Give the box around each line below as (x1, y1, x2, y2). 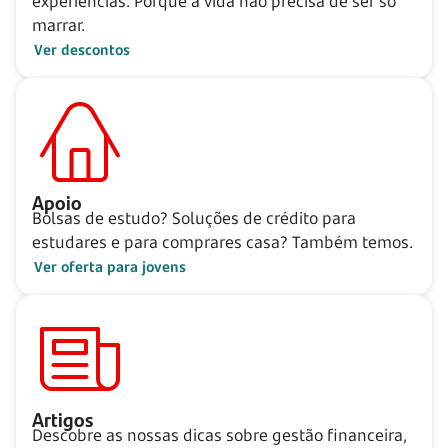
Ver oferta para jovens (34, 256, 186, 276)
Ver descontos (34, 39, 130, 59)
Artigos (32, 403, 93, 433)
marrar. (32, 13, 85, 36)
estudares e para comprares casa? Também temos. (32, 230, 413, 253)
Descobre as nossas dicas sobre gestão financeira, (32, 423, 407, 446)
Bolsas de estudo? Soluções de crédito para (32, 206, 356, 229)
